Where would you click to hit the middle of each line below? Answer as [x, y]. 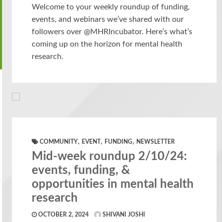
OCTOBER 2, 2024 [63, 214]
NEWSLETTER [156, 141]
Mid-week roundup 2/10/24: [110, 156]
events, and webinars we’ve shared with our [108, 19]
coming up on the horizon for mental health [107, 44]
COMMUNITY [59, 141]
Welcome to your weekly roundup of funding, [111, 7]
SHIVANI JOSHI [123, 214]
